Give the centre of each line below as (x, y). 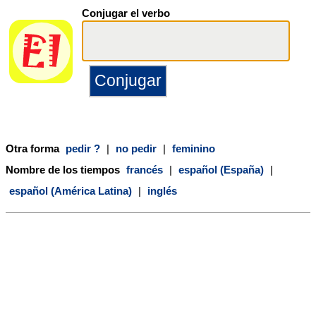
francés (145, 169)
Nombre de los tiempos (64, 169)
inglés (162, 190)
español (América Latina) (71, 190)
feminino (194, 148)
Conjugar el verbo (126, 13)
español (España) (221, 169)
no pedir (136, 148)
